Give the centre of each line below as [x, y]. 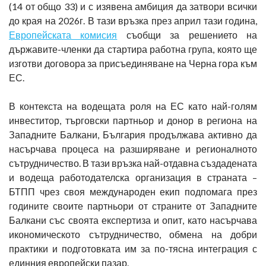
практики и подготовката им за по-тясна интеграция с [133, 248]
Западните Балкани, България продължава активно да [133, 134]
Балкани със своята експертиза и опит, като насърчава [133, 220]
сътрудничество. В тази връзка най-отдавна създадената [133, 163]
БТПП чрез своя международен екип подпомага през [133, 191]
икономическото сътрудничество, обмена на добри [133, 234]
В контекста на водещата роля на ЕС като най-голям [133, 106]
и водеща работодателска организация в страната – [133, 177]
